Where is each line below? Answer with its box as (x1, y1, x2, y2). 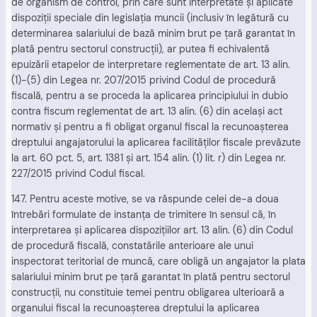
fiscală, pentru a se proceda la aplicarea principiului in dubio (11, 88, 288, 102)
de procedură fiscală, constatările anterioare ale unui (11, 239, 253, 253)
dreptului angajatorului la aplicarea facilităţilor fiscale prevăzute (11, 135, 301, 149)
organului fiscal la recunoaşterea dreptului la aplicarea (11, 301, 260, 315)
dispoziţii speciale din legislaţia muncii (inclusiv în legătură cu (11, 11, 289, 24)
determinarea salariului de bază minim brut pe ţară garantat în (11, 26, 295, 40)
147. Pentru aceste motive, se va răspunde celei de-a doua (11, 192, 279, 206)
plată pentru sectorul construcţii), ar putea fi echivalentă (11, 42, 270, 55)
